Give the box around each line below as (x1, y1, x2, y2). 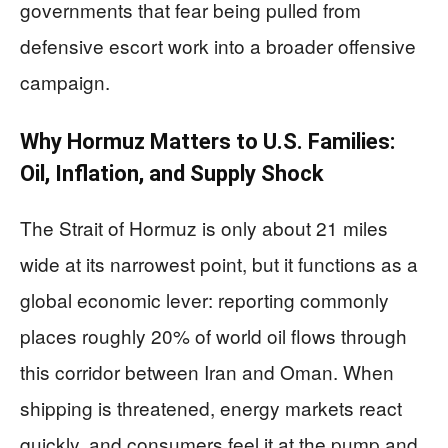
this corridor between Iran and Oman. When (20, 358, 394, 385)
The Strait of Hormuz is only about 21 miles (20, 214, 388, 241)
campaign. (20, 68, 110, 95)
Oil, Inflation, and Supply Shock (20, 161, 324, 186)
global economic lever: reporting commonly (20, 286, 389, 313)
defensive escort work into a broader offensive (20, 32, 416, 59)
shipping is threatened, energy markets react (20, 394, 402, 421)
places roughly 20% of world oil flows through (20, 322, 407, 349)
